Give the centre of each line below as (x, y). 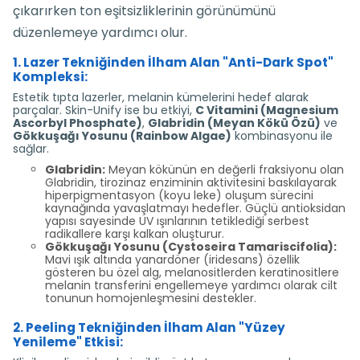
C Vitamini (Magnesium (267, 110)
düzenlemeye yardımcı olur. (100, 33)
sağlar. (31, 149)
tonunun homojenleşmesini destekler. (151, 298)
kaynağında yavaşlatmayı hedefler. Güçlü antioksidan (195, 208)
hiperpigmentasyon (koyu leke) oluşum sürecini (179, 195)
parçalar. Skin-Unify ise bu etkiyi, (104, 110)
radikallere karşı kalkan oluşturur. (135, 234)
